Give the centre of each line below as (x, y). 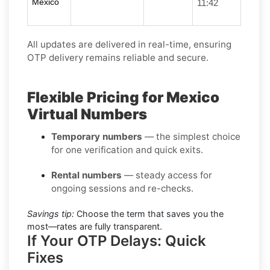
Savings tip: (51, 213)
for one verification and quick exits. (127, 149)
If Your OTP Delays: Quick (117, 240)
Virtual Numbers (87, 114)
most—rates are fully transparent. (95, 226)
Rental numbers (86, 175)
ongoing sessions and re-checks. (122, 188)
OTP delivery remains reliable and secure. (118, 57)
